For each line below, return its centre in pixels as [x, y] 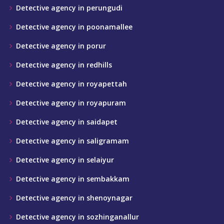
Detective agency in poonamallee [74, 27]
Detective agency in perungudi [69, 8]
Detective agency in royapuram [71, 103]
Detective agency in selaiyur [65, 160]
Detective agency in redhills [64, 65]
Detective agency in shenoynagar [74, 198]
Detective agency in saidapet [67, 122]
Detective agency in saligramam [72, 141]
